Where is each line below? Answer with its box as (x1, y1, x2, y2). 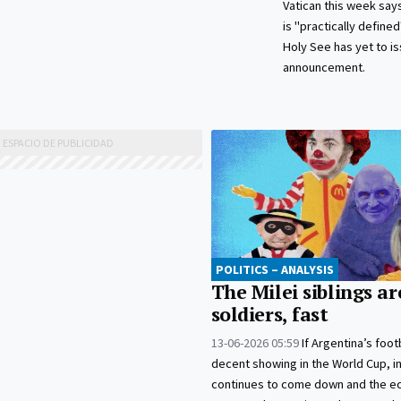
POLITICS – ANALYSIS (215, 261, 334, 278)
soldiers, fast (210, 302, 328, 328)
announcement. (282, 59, 365, 76)
